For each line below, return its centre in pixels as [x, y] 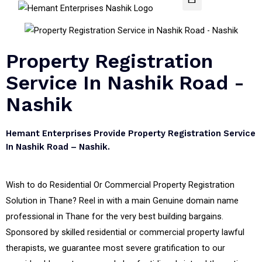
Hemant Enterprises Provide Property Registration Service [131, 134]
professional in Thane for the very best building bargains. [115, 217]
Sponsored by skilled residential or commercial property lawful [125, 232]
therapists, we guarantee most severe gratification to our [116, 248]
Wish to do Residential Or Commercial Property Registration [120, 185]
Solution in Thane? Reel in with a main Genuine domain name [122, 201]
